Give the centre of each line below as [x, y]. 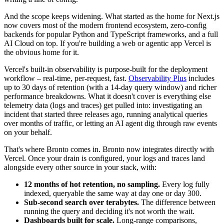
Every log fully [185, 184]
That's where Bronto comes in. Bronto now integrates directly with [109, 149]
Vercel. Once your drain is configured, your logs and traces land [104, 158]
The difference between [177, 202]
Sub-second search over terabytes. [81, 202]
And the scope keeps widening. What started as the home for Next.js [112, 16]
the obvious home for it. [41, 52]
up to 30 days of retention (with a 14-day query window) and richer [110, 87]
